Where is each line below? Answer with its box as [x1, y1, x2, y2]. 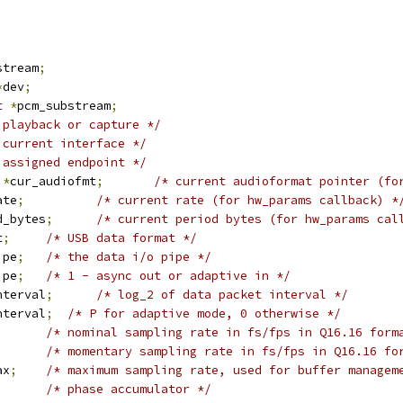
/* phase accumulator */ [46, 381, 211, 397]
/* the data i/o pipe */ [46, 249, 211, 264]
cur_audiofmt [10, 174, 96, 189]
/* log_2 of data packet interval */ [96, 287, 348, 302]
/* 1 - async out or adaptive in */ [46, 268, 291, 283]
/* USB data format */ [46, 230, 197, 246]
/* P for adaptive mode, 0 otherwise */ [67, 306, 341, 321]
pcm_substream [17, 98, 111, 113]
